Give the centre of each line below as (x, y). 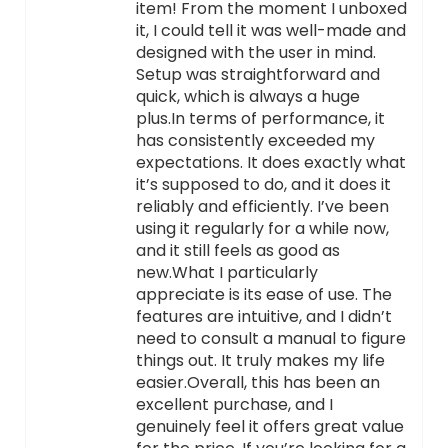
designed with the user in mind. (255, 53)
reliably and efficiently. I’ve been (262, 207)
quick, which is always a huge (247, 97)
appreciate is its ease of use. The (263, 295)
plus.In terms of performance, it (260, 119)
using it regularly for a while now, (262, 229)
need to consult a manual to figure (270, 339)
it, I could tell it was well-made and (270, 31)
